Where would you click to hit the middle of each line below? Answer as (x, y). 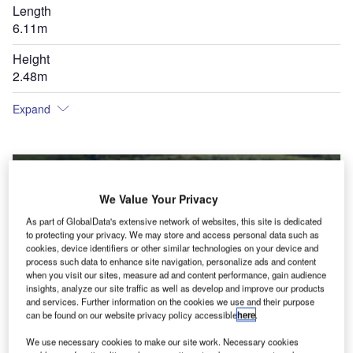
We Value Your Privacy (158, 199)
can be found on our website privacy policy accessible (132, 315)
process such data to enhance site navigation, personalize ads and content (171, 261)
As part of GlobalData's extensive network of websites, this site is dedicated (174, 221)
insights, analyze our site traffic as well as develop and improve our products (176, 288)
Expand (32, 109)
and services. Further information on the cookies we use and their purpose (171, 301)
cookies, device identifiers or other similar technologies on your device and (173, 248)
